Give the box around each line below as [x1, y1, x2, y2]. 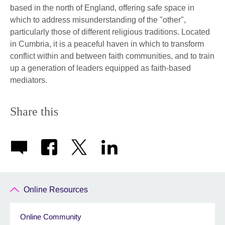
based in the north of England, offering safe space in [10, 4, 194, 13]
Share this [10, 105, 58, 119]
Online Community [20, 212, 81, 221]
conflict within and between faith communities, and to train [10, 52, 214, 61]
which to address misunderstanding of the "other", [10, 16, 186, 25]
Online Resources [24, 185, 88, 194]
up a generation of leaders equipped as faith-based [10, 64, 191, 73]
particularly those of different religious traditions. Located [10, 28, 210, 37]
